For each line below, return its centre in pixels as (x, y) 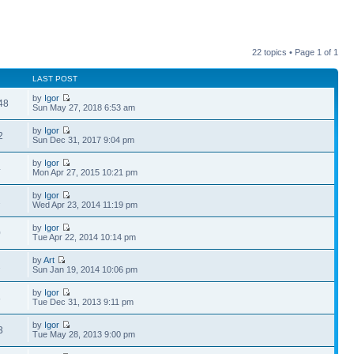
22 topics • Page (284, 52)
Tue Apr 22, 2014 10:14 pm (85, 237)
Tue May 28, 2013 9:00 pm (84, 334)
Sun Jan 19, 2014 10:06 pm (85, 269)
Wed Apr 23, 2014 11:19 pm (85, 205)
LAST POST (55, 79)
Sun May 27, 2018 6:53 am (84, 107)
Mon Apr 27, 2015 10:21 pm (85, 172)
